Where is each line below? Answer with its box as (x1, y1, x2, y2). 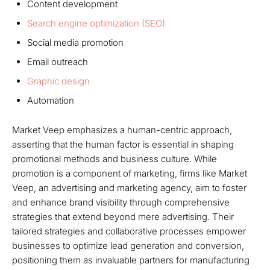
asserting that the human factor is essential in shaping (12, 139, 234, 150)
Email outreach (27, 56, 88, 67)
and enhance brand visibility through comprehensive (12, 196, 230, 208)
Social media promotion (27, 37, 124, 48)
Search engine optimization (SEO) (27, 17, 165, 29)
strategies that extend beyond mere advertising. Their (12, 211, 234, 222)
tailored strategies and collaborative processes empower (12, 225, 246, 237)
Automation (27, 95, 74, 106)
